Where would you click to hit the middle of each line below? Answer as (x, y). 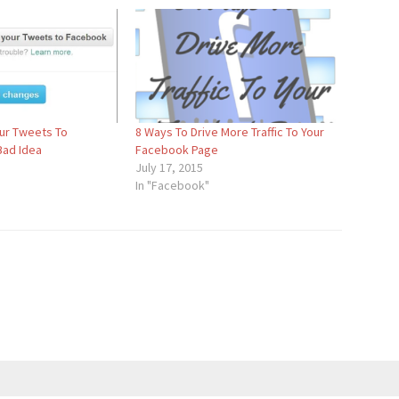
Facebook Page (177, 150)
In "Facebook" (173, 186)
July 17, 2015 (170, 168)
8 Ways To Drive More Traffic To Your (230, 132)
